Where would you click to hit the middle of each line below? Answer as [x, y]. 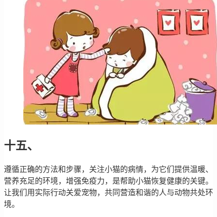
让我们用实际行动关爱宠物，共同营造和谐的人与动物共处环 [108, 192]
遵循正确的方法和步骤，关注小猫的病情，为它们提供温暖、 [108, 169]
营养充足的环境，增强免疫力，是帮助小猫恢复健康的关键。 [108, 181]
